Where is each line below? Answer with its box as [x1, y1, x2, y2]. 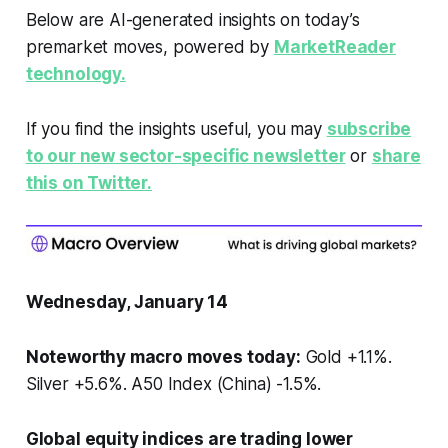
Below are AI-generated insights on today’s [25, 9, 360, 30]
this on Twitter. [25, 172, 152, 193]
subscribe [326, 118, 412, 139]
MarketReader [273, 36, 396, 57]
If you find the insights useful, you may [25, 118, 327, 139]
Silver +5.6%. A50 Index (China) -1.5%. [25, 373, 327, 394]
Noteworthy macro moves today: [25, 346, 301, 367]
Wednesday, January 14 [25, 291, 229, 312]
